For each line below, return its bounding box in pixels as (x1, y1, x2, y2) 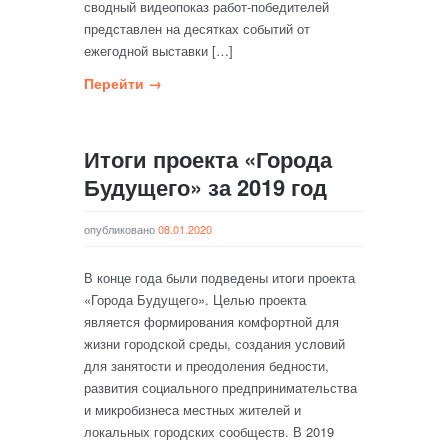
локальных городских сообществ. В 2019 (84, 422, 334, 441)
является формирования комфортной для (84, 312, 339, 331)
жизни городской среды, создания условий (84, 334, 345, 353)
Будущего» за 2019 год (84, 171, 327, 203)
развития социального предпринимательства (84, 378, 357, 397)
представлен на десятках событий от (84, 19, 310, 38)
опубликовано (84, 221, 158, 237)
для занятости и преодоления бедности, (84, 356, 329, 375)
